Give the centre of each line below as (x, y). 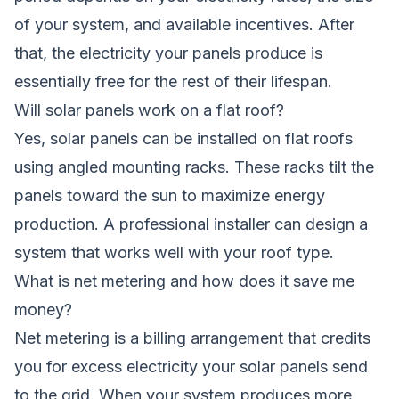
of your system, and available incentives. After (184, 24)
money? (43, 309)
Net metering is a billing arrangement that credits (192, 338)
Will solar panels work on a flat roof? (149, 110)
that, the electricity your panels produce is (168, 53)
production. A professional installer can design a (191, 224)
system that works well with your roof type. (174, 252)
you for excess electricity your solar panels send (191, 366)
